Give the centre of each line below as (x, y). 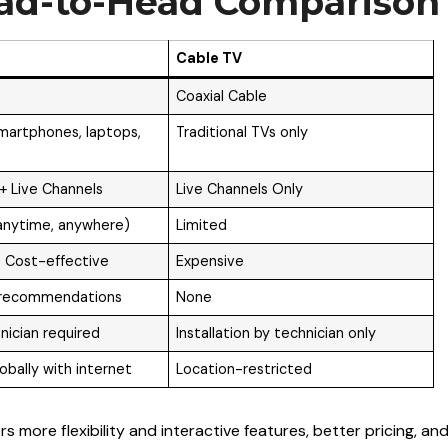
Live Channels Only (240, 188)
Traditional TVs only (242, 131)
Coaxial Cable (222, 95)
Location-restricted (244, 368)
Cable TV (209, 57)
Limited (202, 224)
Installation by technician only (276, 332)
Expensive (210, 260)
